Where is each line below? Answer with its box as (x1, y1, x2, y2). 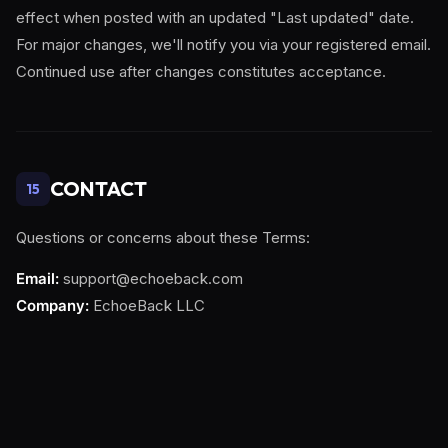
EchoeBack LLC (89, 296, 205, 315)
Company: (16, 296, 89, 315)
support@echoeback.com (59, 269, 243, 288)
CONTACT (50, 176, 147, 201)
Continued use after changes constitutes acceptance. (16, 62, 386, 81)
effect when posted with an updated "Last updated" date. (16, 8, 414, 27)
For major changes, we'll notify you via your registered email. (16, 35, 431, 54)
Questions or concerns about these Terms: (16, 228, 310, 247)
